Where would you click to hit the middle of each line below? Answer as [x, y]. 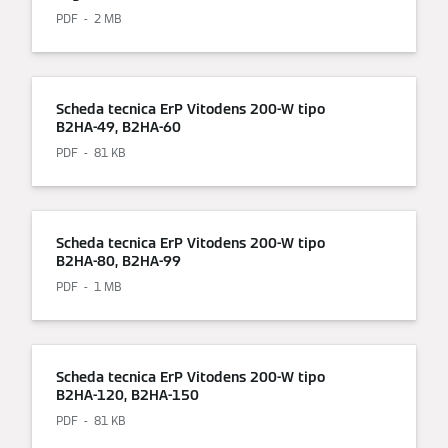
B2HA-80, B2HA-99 [118, 261]
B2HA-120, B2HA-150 [127, 395]
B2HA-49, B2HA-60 [118, 127]
